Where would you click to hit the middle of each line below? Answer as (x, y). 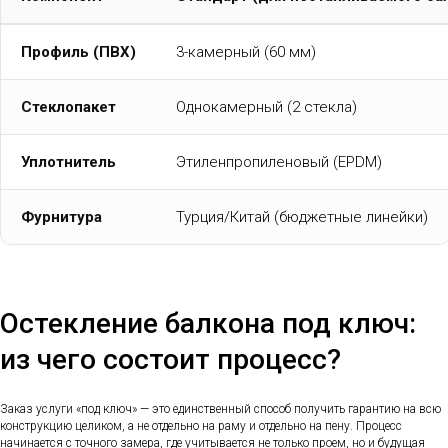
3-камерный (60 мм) (246, 51)
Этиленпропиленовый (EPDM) (279, 161)
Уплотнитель (68, 161)
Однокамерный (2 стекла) (266, 106)
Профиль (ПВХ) (78, 51)
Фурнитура (61, 216)
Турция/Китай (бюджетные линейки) (302, 216)
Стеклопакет (68, 106)
